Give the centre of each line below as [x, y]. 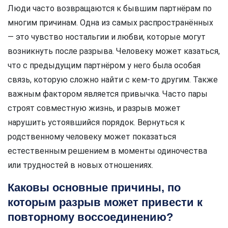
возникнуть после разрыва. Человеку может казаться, [114, 51]
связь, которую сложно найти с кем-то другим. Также [113, 79]
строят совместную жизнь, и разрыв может [94, 108]
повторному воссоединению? [90, 217]
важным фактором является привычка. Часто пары [108, 94]
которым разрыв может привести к [105, 202]
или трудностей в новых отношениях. [80, 165]
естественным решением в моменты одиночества [107, 151]
